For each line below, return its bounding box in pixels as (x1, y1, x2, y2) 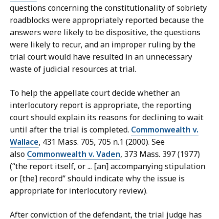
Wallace (10, 136, 39, 148)
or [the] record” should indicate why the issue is (10, 173, 185, 184)
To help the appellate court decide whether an (10, 88, 180, 99)
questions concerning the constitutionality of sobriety (10, 2, 207, 14)
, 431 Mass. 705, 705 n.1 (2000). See (39, 136, 165, 148)
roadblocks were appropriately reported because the (10, 15, 204, 26)
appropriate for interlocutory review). (10, 185, 150, 197)
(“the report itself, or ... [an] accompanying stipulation (10, 161, 205, 172)
